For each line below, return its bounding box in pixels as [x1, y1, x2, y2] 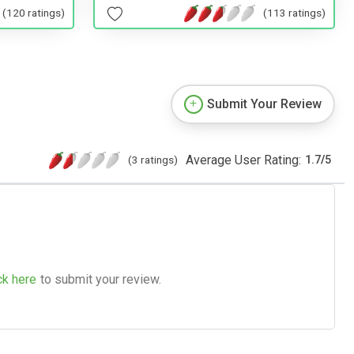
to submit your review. [40, 271, 161, 287]
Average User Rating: [186, 152, 301, 168]
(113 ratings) [263, 6, 326, 20]
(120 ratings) [2, 6, 65, 20]
